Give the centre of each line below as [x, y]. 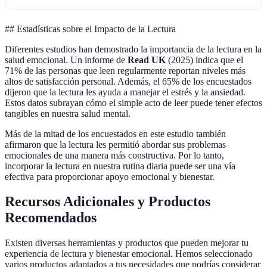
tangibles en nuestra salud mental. [68, 113]
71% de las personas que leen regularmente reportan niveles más [125, 70]
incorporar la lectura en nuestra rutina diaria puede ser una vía [120, 166]
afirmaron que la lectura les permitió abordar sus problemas [115, 144]
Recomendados [51, 218]
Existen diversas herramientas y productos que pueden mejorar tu [127, 243]
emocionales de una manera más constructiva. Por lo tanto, [114, 155]
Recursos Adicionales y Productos [108, 202]
